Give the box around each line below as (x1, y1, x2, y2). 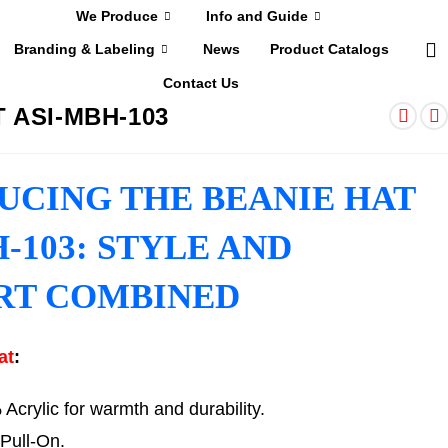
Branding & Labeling (13, 41, 155, 58)
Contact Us (163, 74, 240, 91)
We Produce (76, 8, 159, 25)
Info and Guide (206, 8, 309, 25)
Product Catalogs (269, 41, 389, 58)
